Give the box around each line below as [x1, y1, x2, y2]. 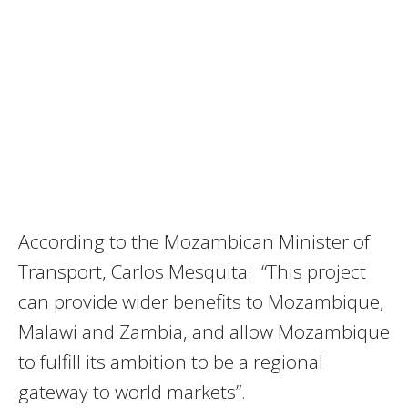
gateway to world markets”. [18, 378, 246, 404]
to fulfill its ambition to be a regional [18, 348, 323, 374]
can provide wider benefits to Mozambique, [18, 288, 384, 314]
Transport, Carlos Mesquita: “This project [18, 258, 366, 284]
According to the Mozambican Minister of [18, 228, 370, 254]
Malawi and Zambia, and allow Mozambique [18, 318, 390, 344]
